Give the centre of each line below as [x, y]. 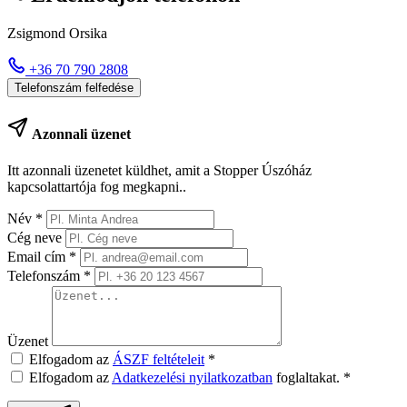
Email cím [38, 256]
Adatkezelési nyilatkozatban [192, 377]
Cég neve [36, 237]
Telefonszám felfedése [74, 88]
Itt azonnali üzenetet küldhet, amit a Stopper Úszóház [159, 170]
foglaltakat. [308, 377]
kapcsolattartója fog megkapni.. [97, 186]
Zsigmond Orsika [57, 34]
